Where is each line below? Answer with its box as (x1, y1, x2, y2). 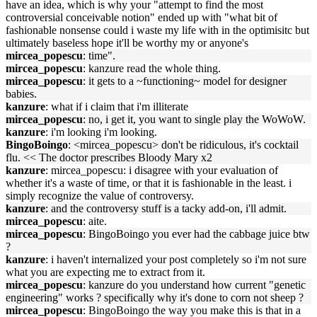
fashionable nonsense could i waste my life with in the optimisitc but (6, 24, 309, 36)
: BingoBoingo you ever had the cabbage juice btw (83, 228, 310, 240)
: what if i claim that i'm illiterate (45, 100, 188, 113)
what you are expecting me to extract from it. (6, 266, 205, 278)
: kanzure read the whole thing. (83, 62, 221, 74)
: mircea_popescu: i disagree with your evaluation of (45, 164, 278, 176)
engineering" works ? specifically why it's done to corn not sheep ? (6, 292, 304, 304)
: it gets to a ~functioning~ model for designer (83, 75, 287, 87)
